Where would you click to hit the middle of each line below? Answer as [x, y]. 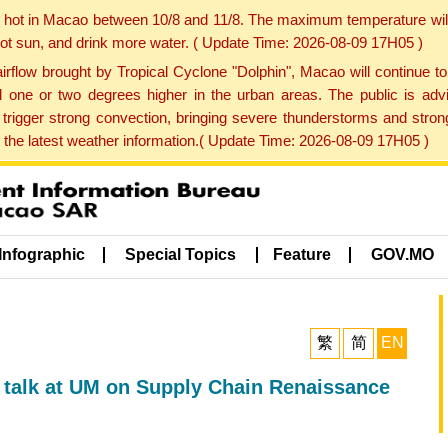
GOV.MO [403, 255]
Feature [301, 255]
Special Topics [181, 255]
